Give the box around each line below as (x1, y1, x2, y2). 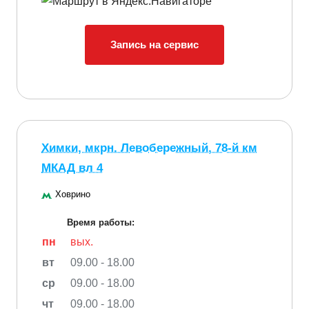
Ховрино (55, 189, 90, 200)
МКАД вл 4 (41, 161, 103, 175)
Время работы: (67, 217, 134, 228)
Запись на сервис (110, 39, 199, 51)
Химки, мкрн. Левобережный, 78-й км (41, 141, 257, 155)
